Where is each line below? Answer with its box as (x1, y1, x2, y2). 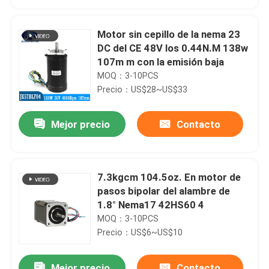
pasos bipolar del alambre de (97, 185, 231, 198)
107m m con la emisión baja (97, 55, 225, 68)
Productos (21, 221, 70, 234)
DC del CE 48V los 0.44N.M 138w (97, 41, 249, 54)
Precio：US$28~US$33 (97, 84, 188, 94)
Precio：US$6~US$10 (97, 228, 183, 238)
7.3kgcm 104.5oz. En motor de (97, 171, 241, 184)
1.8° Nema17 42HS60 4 (97, 199, 205, 211)
